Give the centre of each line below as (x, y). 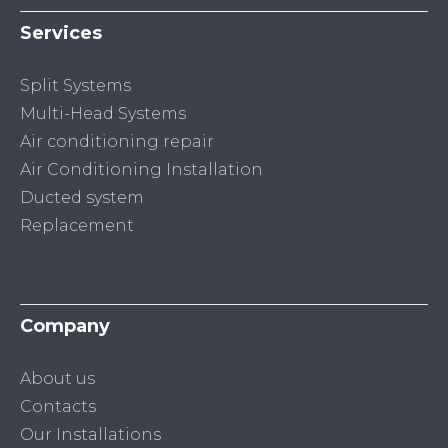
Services (61, 32)
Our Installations (90, 434)
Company (65, 325)
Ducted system (82, 197)
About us (57, 378)
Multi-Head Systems (103, 113)
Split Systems (75, 85)
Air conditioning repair (117, 141)
